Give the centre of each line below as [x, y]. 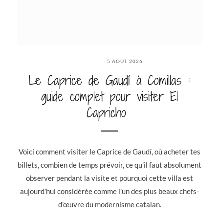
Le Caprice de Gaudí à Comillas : [109, 80]
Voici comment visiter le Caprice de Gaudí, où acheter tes [109, 151]
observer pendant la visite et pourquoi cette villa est [109, 178]
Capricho [109, 112]
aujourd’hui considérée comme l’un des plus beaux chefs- [109, 191]
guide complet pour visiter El [109, 96]
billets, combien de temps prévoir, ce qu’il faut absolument [109, 164]
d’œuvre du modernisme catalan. [109, 204]
